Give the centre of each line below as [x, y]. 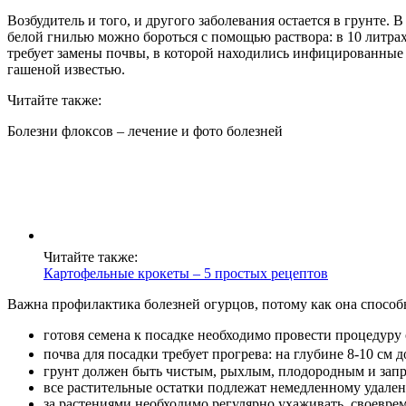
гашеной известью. [66, 70]
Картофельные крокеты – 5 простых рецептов [186, 274]
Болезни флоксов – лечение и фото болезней [145, 131]
